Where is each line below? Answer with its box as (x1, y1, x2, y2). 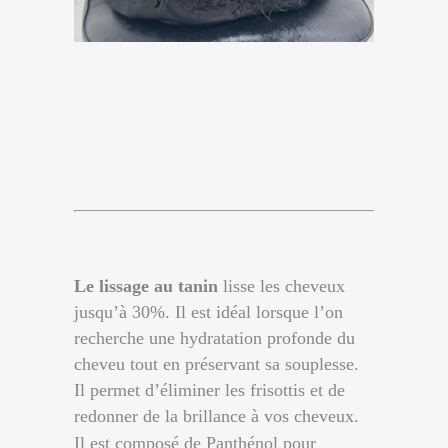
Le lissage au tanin (74, 276, 218, 296)
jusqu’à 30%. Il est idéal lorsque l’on (74, 302, 343, 322)
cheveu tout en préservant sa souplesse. (74, 354, 359, 374)
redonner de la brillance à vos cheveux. (74, 406, 359, 426)
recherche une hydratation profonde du (74, 328, 355, 348)
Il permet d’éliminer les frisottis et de (74, 380, 345, 400)
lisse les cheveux (218, 276, 345, 296)
